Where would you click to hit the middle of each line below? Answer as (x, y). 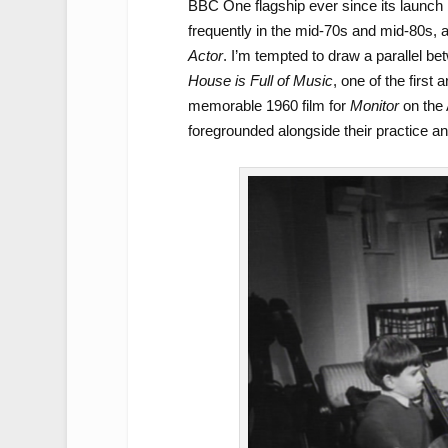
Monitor (374, 105)
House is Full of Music (260, 80)
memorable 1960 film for (268, 105)
